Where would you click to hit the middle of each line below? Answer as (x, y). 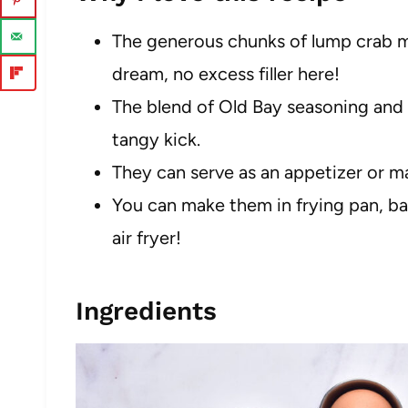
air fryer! (147, 238)
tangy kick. (156, 139)
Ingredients (146, 311)
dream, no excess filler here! (226, 74)
